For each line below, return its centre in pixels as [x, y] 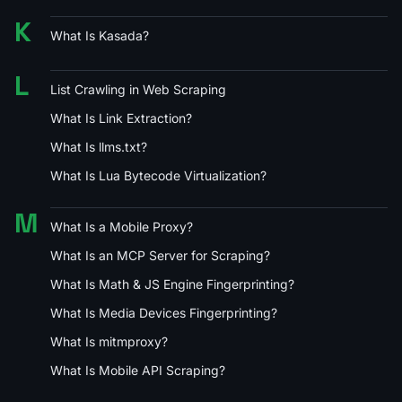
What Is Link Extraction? [121, 118]
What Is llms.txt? [99, 146]
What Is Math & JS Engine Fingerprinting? [172, 284]
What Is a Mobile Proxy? [122, 226]
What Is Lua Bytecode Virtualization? [158, 175]
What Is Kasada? [100, 35]
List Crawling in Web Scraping [138, 89]
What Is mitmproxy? [109, 341]
